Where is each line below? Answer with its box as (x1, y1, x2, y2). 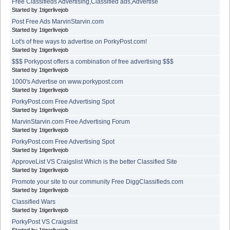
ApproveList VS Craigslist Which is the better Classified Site (12, 158, 177, 165)
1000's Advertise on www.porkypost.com (12, 78, 123, 85)
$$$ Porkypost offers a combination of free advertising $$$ (12, 57, 174, 65)
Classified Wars (12, 198, 55, 205)
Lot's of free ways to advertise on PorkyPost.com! (12, 37, 147, 45)
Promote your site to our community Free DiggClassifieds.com (12, 178, 183, 185)
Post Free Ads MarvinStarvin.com (12, 17, 104, 25)
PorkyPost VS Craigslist (12, 218, 78, 225)
